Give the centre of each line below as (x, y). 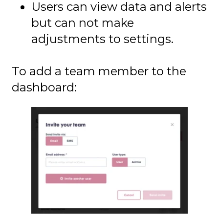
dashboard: (44, 88)
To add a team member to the (99, 71)
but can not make (83, 22)
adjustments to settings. (102, 39)
